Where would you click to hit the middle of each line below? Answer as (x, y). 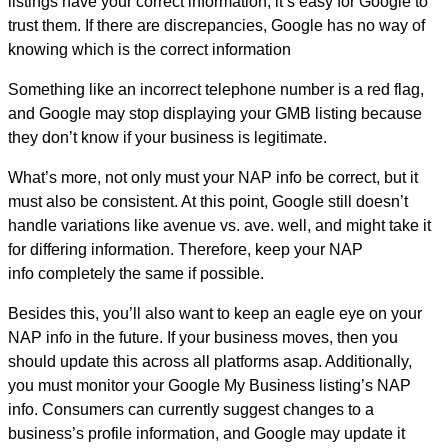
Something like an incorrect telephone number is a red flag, (216, 89)
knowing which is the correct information (149, 49)
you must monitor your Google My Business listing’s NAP (209, 385)
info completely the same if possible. (136, 273)
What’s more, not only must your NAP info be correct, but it (213, 177)
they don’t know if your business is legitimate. (167, 137)
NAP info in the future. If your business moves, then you (203, 337)
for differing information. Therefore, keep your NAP (185, 249)
